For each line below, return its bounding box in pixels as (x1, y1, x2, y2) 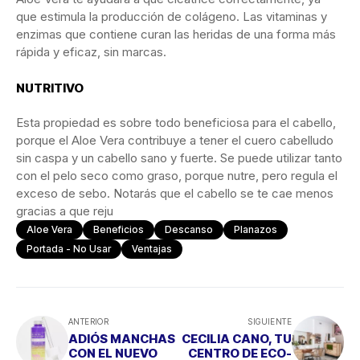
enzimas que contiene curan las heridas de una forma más (16, 27, 336, 43)
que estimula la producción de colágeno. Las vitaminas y (16, 9, 327, 25)
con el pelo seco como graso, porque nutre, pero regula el (16, 168, 337, 184)
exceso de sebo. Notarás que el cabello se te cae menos (16, 186, 333, 202)
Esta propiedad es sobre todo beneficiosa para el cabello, (16, 115, 336, 131)
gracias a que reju (16, 203, 113, 219)
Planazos (234, 223, 277, 236)
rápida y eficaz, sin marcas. (16, 44, 166, 60)
